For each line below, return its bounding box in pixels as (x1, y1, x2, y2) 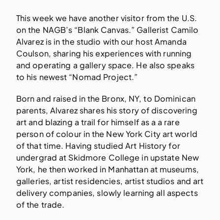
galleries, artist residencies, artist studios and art (16, 175, 204, 186)
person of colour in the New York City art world (16, 128, 197, 139)
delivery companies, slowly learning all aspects (16, 187, 198, 198)
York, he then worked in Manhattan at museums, (16, 164, 199, 174)
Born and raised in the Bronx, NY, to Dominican (16, 93, 195, 104)
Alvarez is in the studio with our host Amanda (16, 36, 187, 47)
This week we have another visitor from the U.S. (16, 13, 197, 24)
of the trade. (16, 199, 65, 210)
